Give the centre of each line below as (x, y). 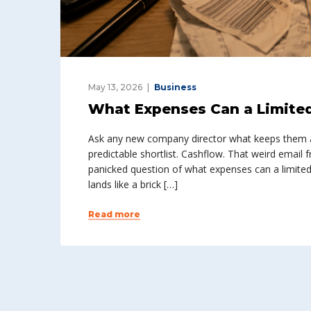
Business (175, 87)
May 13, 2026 (115, 87)
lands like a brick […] (133, 185)
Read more (114, 215)
